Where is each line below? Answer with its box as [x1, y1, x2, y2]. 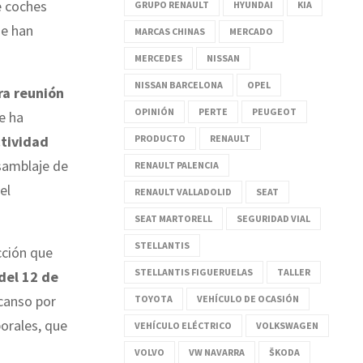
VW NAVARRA [189, 345, 245, 358]
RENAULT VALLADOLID [135, 185, 232, 198]
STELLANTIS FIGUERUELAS [135, 265, 253, 278]
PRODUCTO [135, 131, 186, 144]
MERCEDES [135, 51, 182, 64]
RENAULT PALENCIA [135, 158, 219, 171]
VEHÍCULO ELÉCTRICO [135, 318, 232, 331]
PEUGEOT [252, 105, 297, 117]
